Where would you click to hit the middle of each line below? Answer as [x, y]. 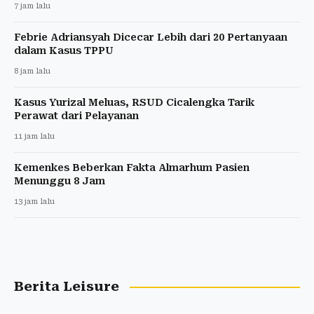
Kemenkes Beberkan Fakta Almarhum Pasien [132, 168]
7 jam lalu [32, 6]
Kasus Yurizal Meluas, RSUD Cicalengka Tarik [134, 103]
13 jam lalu [34, 202]
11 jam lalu [34, 137]
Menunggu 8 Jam [60, 181]
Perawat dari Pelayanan [76, 116]
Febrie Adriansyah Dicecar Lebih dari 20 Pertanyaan [151, 37]
